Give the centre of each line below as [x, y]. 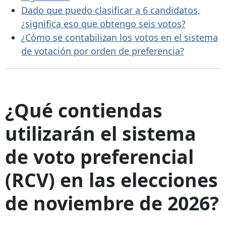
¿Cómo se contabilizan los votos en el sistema [120, 37]
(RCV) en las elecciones [111, 180]
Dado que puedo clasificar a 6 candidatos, [111, 10]
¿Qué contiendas [84, 110]
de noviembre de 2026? [112, 203]
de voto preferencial [99, 156]
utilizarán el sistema [101, 133]
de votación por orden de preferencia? [103, 51]
